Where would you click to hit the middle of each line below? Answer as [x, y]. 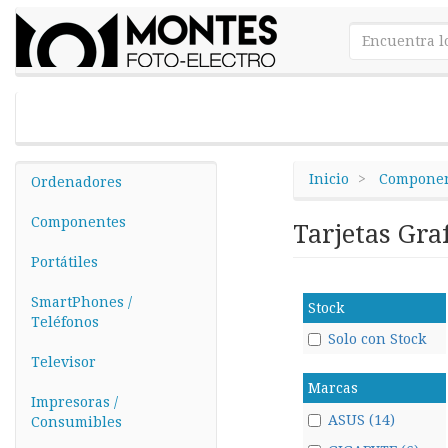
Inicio [328, 179]
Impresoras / [74, 402]
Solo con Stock [376, 339]
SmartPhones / [81, 302]
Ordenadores [76, 182]
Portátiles [64, 262]
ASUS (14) [361, 419]
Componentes [78, 222]
